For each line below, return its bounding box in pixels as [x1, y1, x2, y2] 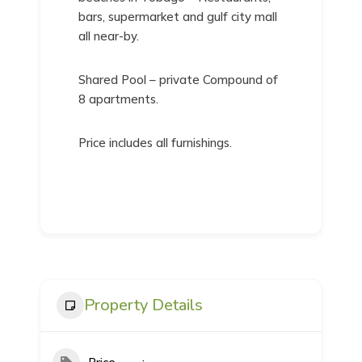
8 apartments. [78, 91, 159, 107]
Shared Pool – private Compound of [78, 72, 279, 88]
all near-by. [78, 28, 140, 44]
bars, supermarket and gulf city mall [78, 9, 278, 25]
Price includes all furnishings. [78, 135, 233, 151]
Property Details [84, 294, 204, 317]
